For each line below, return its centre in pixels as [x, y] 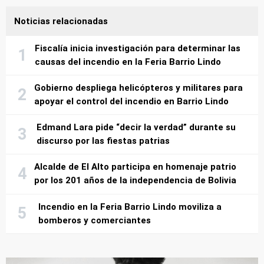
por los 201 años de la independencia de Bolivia [135, 181]
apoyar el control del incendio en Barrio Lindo [132, 102]
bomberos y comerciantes [95, 220]
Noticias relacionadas [61, 21]
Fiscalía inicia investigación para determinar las [137, 49]
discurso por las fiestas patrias [103, 141]
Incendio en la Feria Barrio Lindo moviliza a [130, 207]
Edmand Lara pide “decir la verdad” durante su [136, 128]
